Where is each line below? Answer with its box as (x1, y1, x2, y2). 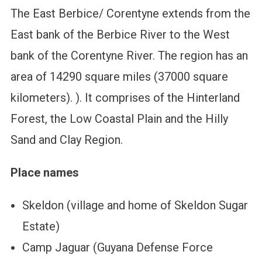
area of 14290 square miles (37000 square (10, 70, 228, 84)
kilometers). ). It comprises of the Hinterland (10, 91, 240, 105)
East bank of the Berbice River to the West (10, 27, 230, 42)
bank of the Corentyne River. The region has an (10, 49, 248, 63)
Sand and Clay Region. (10, 133, 123, 147)
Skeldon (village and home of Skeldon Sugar (22, 198, 248, 213)
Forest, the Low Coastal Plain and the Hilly (10, 112, 228, 126)
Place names (10, 166, 79, 180)
